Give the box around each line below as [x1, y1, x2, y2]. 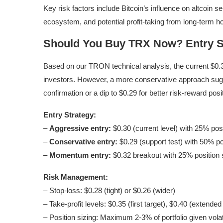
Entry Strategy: [43, 111, 96, 119]
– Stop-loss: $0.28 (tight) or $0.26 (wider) [43, 186, 175, 195]
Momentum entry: [49, 151, 111, 160]
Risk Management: [43, 173, 108, 182]
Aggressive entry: [49, 124, 111, 133]
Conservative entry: [49, 137, 117, 146]
